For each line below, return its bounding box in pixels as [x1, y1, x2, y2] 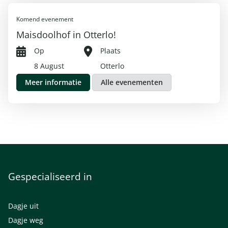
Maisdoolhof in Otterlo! [16, 28, 116, 41]
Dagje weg [8, 215, 43, 225]
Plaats [100, 46, 121, 56]
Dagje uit [8, 201, 39, 211]
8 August [34, 61, 64, 71]
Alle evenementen [101, 77, 163, 88]
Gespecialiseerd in [8, 169, 92, 184]
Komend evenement [16, 15, 73, 24]
